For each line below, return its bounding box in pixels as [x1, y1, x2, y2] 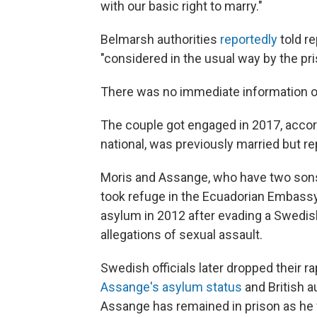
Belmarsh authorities [100, 32, 220, 47]
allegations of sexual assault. [100, 227, 263, 242]
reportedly [220, 32, 277, 47]
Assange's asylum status [100, 279, 242, 294]
